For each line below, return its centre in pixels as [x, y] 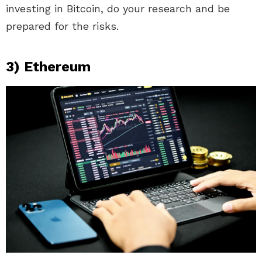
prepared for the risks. [62, 26]
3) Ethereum [48, 67]
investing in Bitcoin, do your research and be [118, 9]
